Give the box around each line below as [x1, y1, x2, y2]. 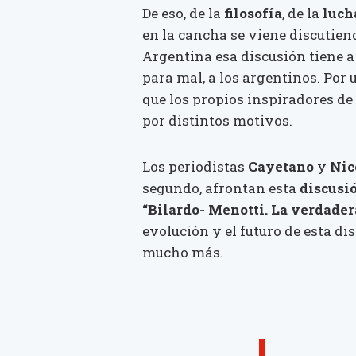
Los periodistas [142, 157, 248, 176]
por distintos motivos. [142, 111, 292, 130]
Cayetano [248, 157, 317, 176]
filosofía [224, 4, 282, 23]
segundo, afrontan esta [142, 179, 300, 198]
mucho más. [142, 243, 223, 262]
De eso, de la [142, 4, 224, 23]
